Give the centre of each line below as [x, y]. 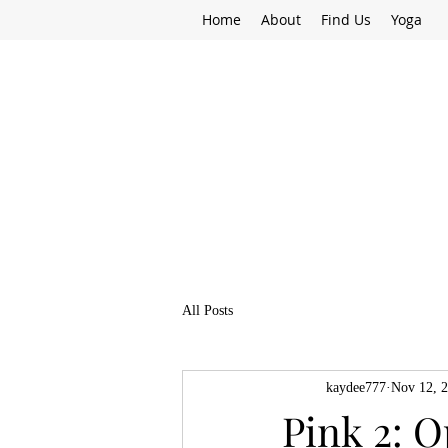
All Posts [207, 310]
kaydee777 [356, 387]
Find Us [346, 19]
